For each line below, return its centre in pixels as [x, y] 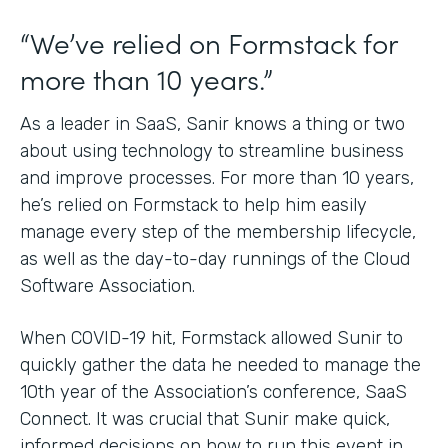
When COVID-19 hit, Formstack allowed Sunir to [211, 338]
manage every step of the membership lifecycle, [218, 232]
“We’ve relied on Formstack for [208, 42]
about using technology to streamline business [212, 151]
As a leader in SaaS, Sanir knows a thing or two [212, 124]
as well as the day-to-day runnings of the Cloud [215, 259]
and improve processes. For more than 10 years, [217, 178]
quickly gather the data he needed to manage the [220, 365]
